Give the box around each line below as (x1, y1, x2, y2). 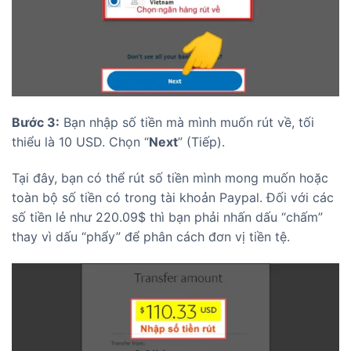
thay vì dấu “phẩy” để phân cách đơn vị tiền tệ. (12, 228, 290, 244)
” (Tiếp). (178, 134, 225, 150)
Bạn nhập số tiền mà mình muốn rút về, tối (60, 114, 314, 131)
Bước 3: (12, 114, 60, 131)
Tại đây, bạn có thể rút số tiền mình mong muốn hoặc (12, 169, 328, 186)
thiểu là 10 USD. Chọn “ (12, 134, 149, 150)
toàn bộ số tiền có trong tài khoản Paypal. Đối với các (12, 189, 334, 205)
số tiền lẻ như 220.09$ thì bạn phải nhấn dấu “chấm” (12, 208, 323, 225)
